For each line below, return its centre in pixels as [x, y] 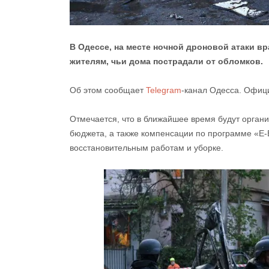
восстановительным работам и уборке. [147, 148]
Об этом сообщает [108, 90]
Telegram [164, 90]
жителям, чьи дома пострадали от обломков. [166, 62]
